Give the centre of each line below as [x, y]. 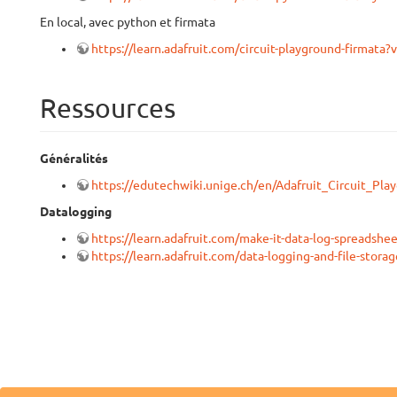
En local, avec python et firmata [128, 22]
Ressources [108, 108]
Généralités [74, 159]
